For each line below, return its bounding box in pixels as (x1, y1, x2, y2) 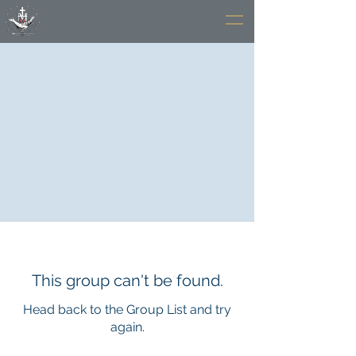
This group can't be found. (31, 271, 223, 290)
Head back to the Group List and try (23, 302, 231, 317)
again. (110, 319, 145, 335)
